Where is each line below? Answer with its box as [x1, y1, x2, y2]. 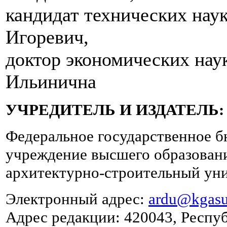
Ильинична [6, 71, 96, 93]
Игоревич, [6, 26, 89, 48]
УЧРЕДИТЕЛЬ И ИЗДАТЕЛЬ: [6, 101, 224, 119]
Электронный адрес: [6, 190, 148, 208]
